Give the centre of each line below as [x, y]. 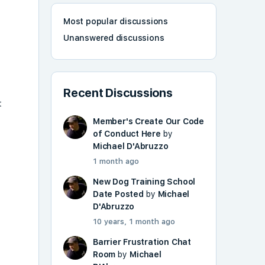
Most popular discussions [116, 22]
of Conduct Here [127, 134]
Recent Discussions [118, 93]
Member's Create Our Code [148, 122]
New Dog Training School [144, 182]
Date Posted [118, 194]
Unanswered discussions [114, 38]
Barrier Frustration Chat [142, 242]
